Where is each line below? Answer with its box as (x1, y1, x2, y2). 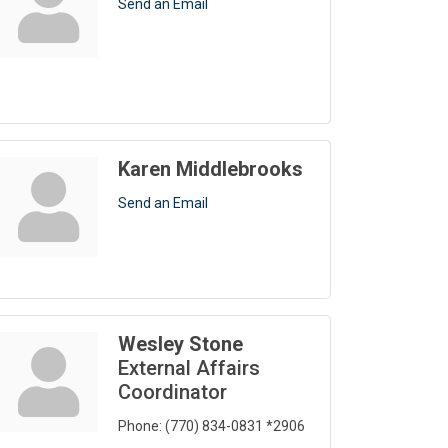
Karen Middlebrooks (118, 157, 303, 182)
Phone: (118, 418, 162, 435)
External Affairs (118, 356, 260, 381)
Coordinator (118, 380, 227, 405)
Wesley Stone (118, 332, 243, 357)
